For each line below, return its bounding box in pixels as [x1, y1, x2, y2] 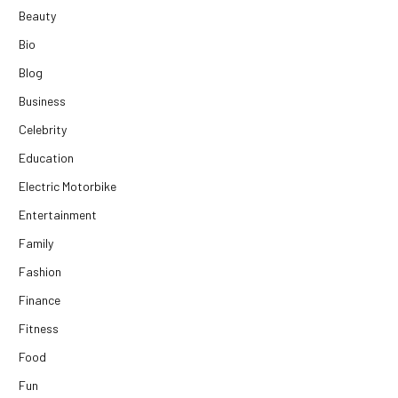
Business [19, 93, 66, 109]
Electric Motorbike [19, 179, 116, 195]
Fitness [19, 321, 59, 337]
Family [19, 235, 53, 251]
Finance [19, 292, 60, 308]
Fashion [19, 264, 61, 280]
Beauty [19, 8, 56, 24]
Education [19, 150, 74, 166]
